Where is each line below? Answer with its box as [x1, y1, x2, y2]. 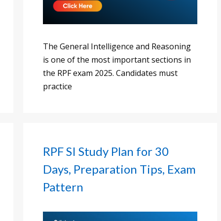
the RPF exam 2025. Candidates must [43, 68, 178, 79]
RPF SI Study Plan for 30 [43, 144, 169, 159]
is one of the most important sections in [43, 54, 191, 66]
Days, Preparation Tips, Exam [43, 162, 196, 177]
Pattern [43, 180, 83, 194]
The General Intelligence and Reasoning [43, 41, 191, 52]
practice [43, 81, 72, 92]
